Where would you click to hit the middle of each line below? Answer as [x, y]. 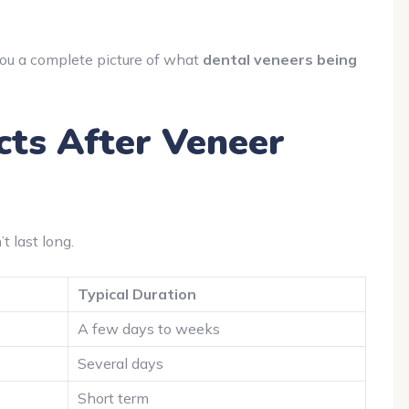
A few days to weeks [149, 328]
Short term [113, 398]
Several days [121, 363]
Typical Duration [137, 294]
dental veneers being [280, 59]
